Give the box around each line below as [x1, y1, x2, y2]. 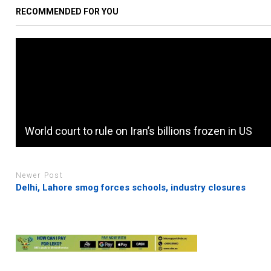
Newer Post [16, 171, 64, 180]
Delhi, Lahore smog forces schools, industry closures [16, 182, 246, 194]
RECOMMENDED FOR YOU [16, 6, 119, 16]
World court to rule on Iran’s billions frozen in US [25, 124, 253, 137]
